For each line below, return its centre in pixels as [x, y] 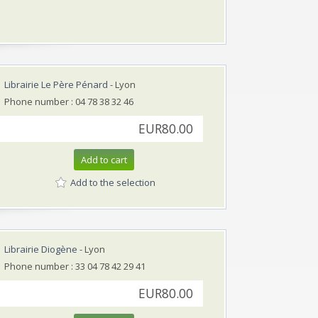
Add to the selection [113, 183]
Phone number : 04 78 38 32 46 [69, 101]
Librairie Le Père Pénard [56, 84]
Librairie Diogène [41, 249]
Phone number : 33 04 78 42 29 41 [75, 266]
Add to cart [104, 159]
